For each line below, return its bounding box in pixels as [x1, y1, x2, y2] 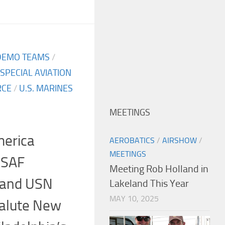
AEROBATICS [109, 136, 155, 146]
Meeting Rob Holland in [109, 163, 208, 175]
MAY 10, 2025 [109, 194, 159, 204]
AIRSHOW [162, 136, 197, 146]
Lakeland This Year [109, 178, 189, 190]
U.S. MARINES [19, 82, 73, 94]
